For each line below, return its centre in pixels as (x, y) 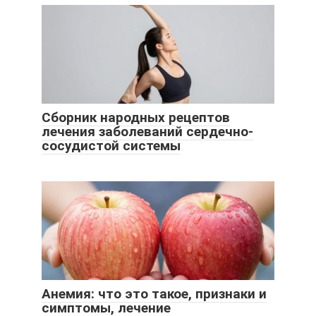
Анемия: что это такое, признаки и (154, 293)
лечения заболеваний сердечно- (147, 131)
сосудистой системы (111, 145)
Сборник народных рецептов (136, 117)
